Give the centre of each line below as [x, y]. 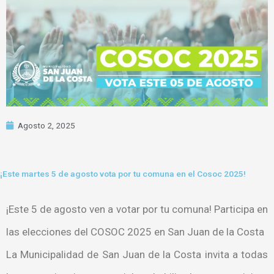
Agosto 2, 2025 [46, 125]
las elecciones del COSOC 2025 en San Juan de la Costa [135, 231]
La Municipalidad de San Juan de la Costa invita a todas [137, 254]
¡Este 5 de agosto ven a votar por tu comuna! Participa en [137, 209]
